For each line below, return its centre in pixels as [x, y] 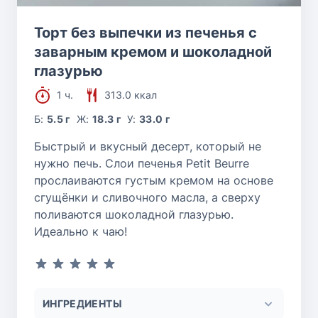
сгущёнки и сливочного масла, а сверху [147, 198]
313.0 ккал [131, 95]
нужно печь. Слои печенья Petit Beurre [142, 164]
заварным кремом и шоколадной [153, 52]
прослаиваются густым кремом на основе [154, 181]
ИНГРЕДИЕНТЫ [82, 304]
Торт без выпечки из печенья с [146, 33]
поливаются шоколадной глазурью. [134, 215]
